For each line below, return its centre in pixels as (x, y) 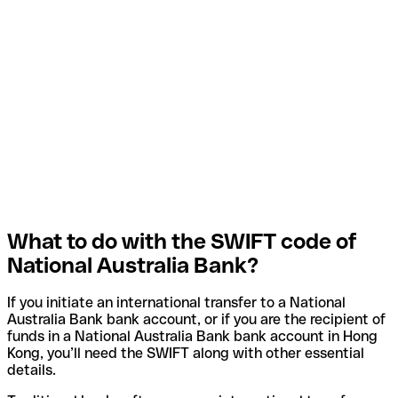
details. (32, 370)
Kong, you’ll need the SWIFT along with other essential (186, 354)
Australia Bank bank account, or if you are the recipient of (196, 320)
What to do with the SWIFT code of (182, 241)
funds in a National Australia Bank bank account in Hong (192, 337)
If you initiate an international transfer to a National (176, 303)
